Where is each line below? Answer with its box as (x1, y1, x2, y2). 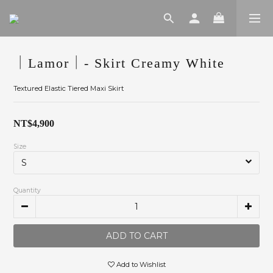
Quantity (13, 186, 41, 194)
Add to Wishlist (116, 260, 166, 269)
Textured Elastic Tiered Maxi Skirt (13, 84, 124, 93)
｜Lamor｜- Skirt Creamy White (13, 55, 225, 71)
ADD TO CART (105, 230, 168, 241)
